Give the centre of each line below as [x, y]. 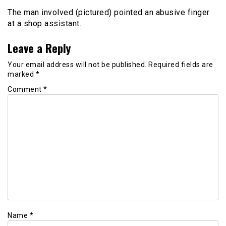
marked [22, 74]
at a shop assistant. [44, 23]
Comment [25, 90]
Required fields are [181, 65]
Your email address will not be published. [77, 65]
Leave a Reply [39, 47]
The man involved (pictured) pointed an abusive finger [109, 12]
